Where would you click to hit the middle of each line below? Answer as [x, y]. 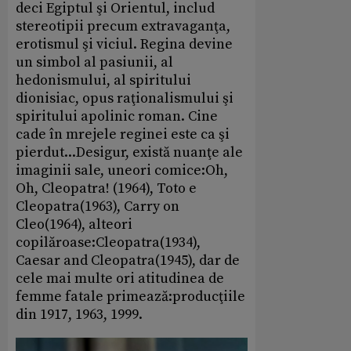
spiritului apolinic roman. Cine [117, 116]
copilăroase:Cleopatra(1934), [108, 242]
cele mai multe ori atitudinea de [120, 278]
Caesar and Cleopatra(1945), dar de [128, 260]
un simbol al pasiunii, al [94, 62]
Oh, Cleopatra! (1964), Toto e [106, 188]
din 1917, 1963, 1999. [79, 314]
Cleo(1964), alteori [74, 224]
